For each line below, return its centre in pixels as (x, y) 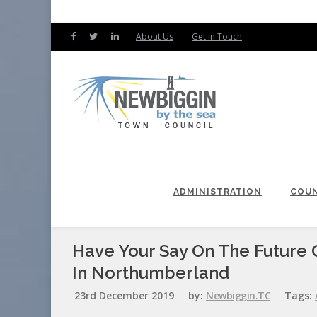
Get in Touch (217, 36)
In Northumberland (151, 273)
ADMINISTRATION (218, 192)
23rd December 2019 (124, 295)
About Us (155, 36)
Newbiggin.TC (238, 295)
